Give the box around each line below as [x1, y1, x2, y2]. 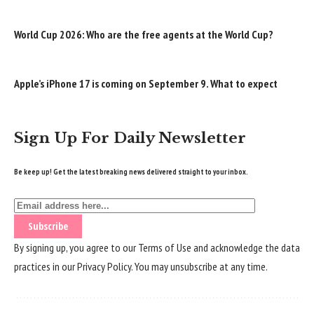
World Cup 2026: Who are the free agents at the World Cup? [14, 27, 273, 42]
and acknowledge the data [191, 240, 300, 254]
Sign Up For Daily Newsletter [14, 128, 246, 147]
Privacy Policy [77, 259, 131, 273]
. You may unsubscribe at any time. [131, 259, 268, 273]
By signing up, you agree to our [14, 240, 138, 254]
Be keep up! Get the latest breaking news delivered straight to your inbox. [14, 166, 248, 177]
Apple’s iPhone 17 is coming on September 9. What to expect [14, 76, 278, 90]
